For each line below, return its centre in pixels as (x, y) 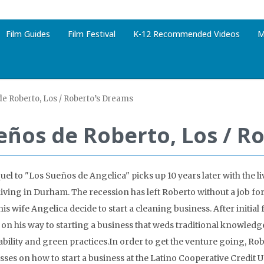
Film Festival (92, 34)
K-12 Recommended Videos (187, 34)
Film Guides (28, 34)
